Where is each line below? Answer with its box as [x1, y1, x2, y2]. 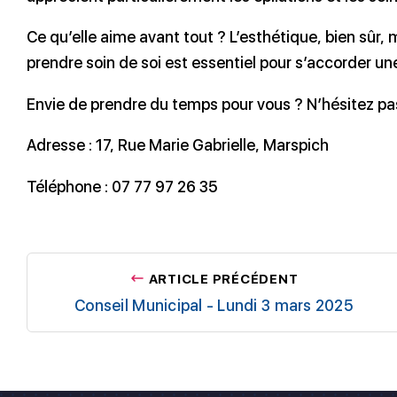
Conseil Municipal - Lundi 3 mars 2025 [74, 295, 353, 315]
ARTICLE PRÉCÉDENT [148, 270, 299, 287]
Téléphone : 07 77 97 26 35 [27, 176, 217, 196]
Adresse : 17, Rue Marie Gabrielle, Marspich [27, 136, 329, 155]
